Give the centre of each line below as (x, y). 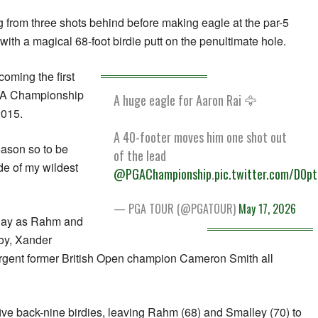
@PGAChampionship (163, 174)
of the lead (140, 156)
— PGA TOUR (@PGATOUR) (176, 209)
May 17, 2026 (268, 209)
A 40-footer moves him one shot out (201, 137)
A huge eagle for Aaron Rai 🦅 (186, 100)
